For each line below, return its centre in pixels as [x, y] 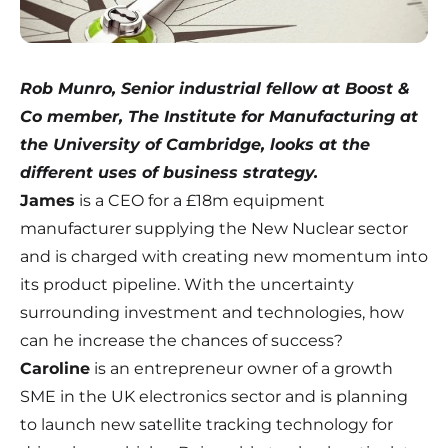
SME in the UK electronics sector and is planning [214, 397]
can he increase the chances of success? [181, 341]
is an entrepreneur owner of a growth [241, 369]
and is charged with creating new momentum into [224, 257]
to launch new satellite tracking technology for [206, 425]
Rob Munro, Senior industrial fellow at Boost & [215, 89]
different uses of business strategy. [169, 173]
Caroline [55, 369]
